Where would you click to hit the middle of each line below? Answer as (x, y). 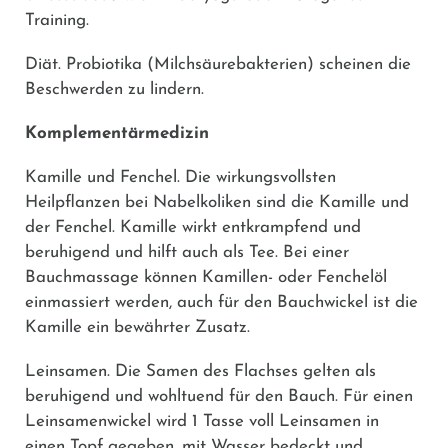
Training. (57, 20)
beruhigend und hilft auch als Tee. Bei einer (187, 252)
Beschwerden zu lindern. (114, 89)
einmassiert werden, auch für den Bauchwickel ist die (221, 302)
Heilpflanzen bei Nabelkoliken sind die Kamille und (217, 202)
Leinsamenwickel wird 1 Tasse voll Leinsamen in (202, 421)
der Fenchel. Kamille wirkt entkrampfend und (193, 227)
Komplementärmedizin (117, 133)
